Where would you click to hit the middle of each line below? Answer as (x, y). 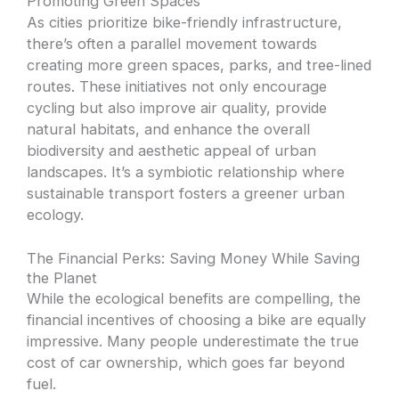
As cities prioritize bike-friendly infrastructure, (185, 22)
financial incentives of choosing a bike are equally (197, 319)
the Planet (62, 277)
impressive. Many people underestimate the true (193, 341)
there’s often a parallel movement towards (172, 43)
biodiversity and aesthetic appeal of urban (172, 150)
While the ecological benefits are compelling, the (194, 298)
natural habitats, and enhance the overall (169, 129)
